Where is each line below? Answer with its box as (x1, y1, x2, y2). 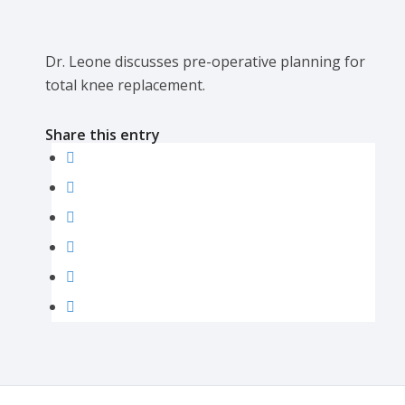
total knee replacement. (45, 75, 205, 96)
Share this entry (45, 124, 160, 145)
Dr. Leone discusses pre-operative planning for (45, 52, 365, 72)
